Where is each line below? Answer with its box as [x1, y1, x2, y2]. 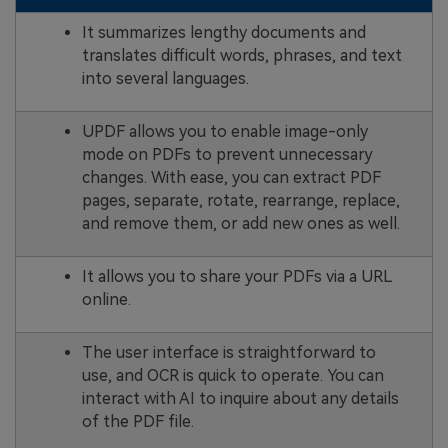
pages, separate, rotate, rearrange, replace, [81, 190, 400, 210]
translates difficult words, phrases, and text [81, 45, 402, 65]
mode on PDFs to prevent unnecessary [81, 144, 373, 164]
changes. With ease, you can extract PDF [81, 167, 381, 187]
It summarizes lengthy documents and [81, 22, 366, 42]
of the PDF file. [81, 411, 194, 431]
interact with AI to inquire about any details [81, 388, 399, 408]
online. [81, 289, 131, 309]
